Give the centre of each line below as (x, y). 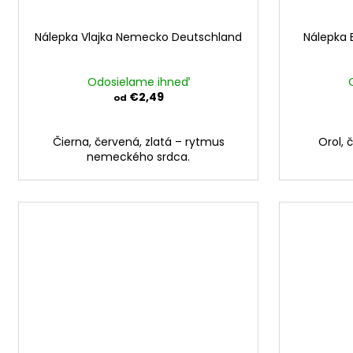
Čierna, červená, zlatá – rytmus (138, 142)
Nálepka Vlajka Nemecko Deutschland (138, 37)
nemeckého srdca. (138, 157)
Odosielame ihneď (138, 82)
